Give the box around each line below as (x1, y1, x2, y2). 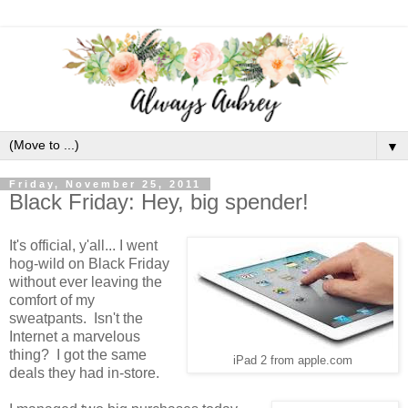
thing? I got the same (9, 346, 147, 362)
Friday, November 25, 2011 (9, 178, 201, 190)
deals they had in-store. (9, 364, 159, 381)
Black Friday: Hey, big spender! (9, 189, 309, 215)
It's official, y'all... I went (9, 237, 158, 253)
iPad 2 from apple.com (233, 353, 352, 367)
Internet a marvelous (9, 328, 140, 344)
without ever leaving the (9, 273, 162, 290)
